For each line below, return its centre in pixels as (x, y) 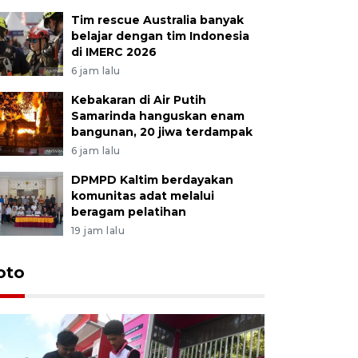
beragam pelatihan (128, 211)
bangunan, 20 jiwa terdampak (161, 131)
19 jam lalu (98, 230)
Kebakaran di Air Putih (138, 99)
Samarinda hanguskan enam (157, 115)
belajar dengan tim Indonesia (160, 36)
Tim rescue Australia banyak (157, 20)
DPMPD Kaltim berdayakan (152, 179)
